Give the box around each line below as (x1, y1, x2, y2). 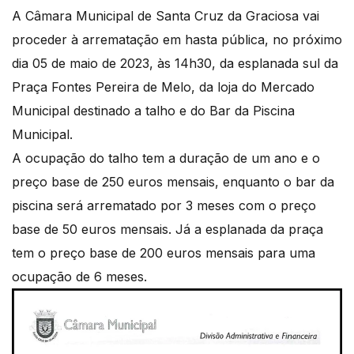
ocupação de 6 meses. (12, 269, 151, 285)
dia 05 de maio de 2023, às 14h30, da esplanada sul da (12, 55, 338, 72)
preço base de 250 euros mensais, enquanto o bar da (12, 174, 334, 190)
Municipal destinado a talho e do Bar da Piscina (12, 103, 295, 119)
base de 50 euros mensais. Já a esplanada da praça (12, 221, 323, 238)
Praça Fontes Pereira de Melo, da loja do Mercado (12, 79, 314, 96)
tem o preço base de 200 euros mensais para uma (12, 245, 315, 262)
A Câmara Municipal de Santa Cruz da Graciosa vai (12, 8, 319, 24)
